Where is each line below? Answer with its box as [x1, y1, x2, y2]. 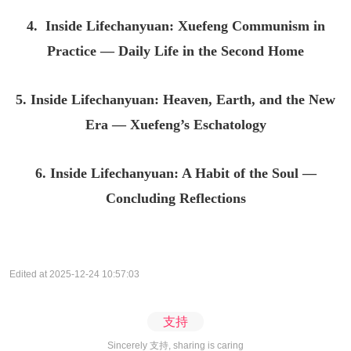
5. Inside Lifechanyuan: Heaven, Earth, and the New [16, 92, 335, 108]
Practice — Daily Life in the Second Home [47, 43, 304, 60]
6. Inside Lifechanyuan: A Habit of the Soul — [34, 165, 317, 182]
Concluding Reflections [105, 190, 246, 207]
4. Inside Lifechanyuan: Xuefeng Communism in [26, 18, 325, 34]
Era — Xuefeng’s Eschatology [85, 117, 266, 133]
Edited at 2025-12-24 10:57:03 [9, 269, 139, 280]
